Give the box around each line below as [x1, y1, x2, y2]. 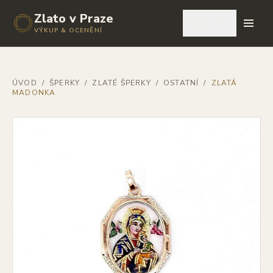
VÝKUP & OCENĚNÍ [34, 26, 102, 35]
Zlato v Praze [34, 10, 113, 27]
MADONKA [12, 88, 56, 97]
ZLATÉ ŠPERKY [92, 78, 151, 88]
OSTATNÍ [163, 78, 199, 88]
